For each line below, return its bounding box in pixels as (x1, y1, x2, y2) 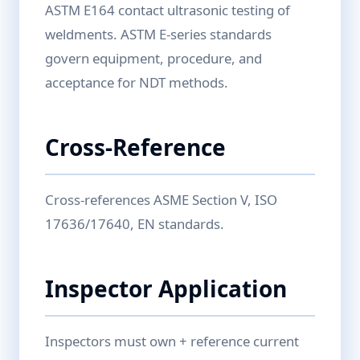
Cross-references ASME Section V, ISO (45, 190, 277, 209)
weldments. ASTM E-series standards (45, 25, 272, 43)
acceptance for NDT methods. (45, 73, 228, 92)
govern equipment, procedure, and (45, 49, 262, 67)
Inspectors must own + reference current (45, 332, 299, 350)
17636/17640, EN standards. (45, 215, 224, 233)
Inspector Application (45, 273, 287, 304)
